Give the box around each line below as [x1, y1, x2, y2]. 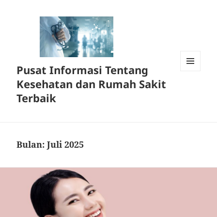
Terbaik [16, 91, 57, 106]
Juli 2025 [47, 139, 84, 151]
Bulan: [16, 139, 47, 151]
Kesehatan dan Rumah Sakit [16, 77, 167, 92]
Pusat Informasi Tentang [16, 62, 149, 77]
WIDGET [180, 87, 204, 95]
